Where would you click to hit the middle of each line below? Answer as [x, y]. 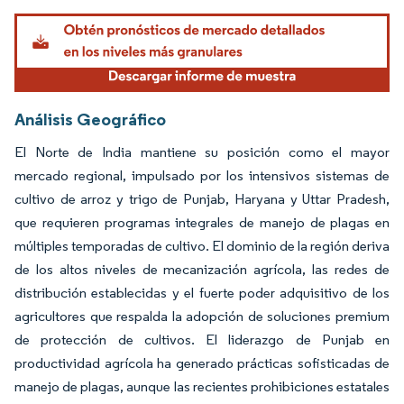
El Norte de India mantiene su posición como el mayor [202, 152]
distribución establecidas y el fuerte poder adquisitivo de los [202, 293]
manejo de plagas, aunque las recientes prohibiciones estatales [202, 387]
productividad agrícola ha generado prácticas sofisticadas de [202, 363]
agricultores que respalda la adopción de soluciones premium [202, 317]
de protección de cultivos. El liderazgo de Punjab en [202, 340]
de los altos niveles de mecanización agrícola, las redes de [202, 270]
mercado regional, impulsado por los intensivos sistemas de [202, 176]
